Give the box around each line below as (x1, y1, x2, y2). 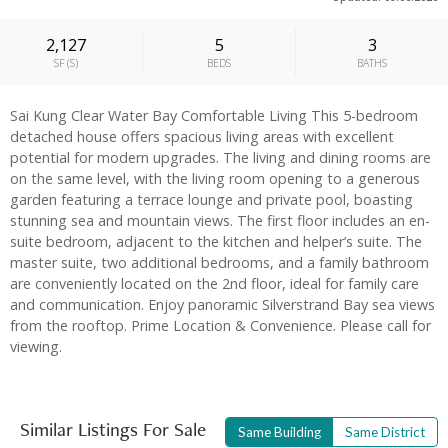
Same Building (238, 424, 321, 441)
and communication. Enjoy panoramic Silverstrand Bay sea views (10, 295, 435, 315)
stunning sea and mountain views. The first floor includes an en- (10, 211, 430, 231)
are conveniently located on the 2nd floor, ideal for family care (10, 274, 419, 294)
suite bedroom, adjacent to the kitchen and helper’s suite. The (10, 232, 422, 252)
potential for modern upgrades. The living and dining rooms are (10, 148, 431, 168)
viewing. (10, 337, 62, 357)
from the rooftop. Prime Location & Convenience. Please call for (10, 316, 431, 336)
